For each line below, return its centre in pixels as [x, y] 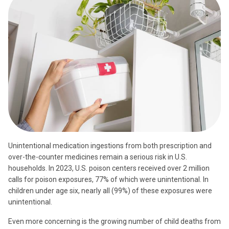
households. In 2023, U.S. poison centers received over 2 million [109, 168]
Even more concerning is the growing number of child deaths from [114, 221]
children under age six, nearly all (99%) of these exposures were [110, 190]
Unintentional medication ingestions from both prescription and [110, 145]
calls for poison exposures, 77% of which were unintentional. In [108, 179]
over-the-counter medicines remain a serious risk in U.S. [98, 157]
